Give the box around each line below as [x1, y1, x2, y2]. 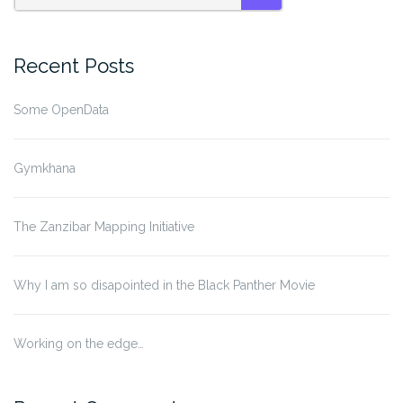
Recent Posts [13, 53, 134, 77]
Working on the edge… [13, 336, 144, 351]
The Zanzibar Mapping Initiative [13, 219, 194, 234]
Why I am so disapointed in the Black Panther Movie [13, 277, 315, 292]
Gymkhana [13, 160, 76, 175]
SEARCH [260, 6, 306, 17]
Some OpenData [13, 102, 109, 117]
